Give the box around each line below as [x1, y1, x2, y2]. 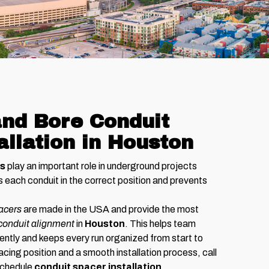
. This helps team [125, 219, 196, 229]
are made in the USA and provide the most [22, 204, 199, 215]
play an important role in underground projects [5, 161, 197, 172]
